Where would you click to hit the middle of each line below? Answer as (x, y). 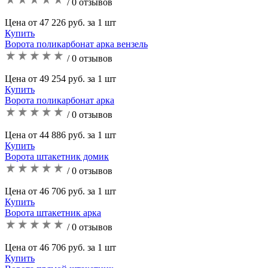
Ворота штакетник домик (57, 156)
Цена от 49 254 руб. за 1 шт (60, 78)
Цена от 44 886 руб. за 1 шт (60, 135)
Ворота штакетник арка (53, 212)
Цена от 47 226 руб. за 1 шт (60, 22)
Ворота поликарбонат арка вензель (76, 44)
